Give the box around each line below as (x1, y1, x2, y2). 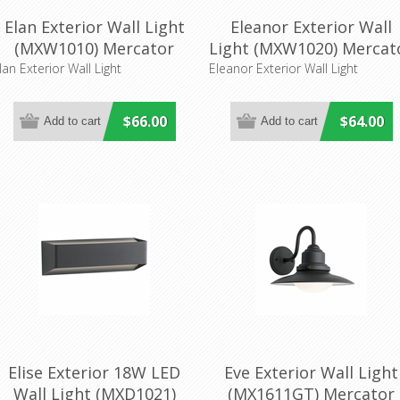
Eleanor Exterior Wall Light (209, 59, 359, 77)
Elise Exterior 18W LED (8, 361, 181, 383)
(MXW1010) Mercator (14, 37, 175, 59)
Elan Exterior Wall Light (4, 15, 185, 37)
